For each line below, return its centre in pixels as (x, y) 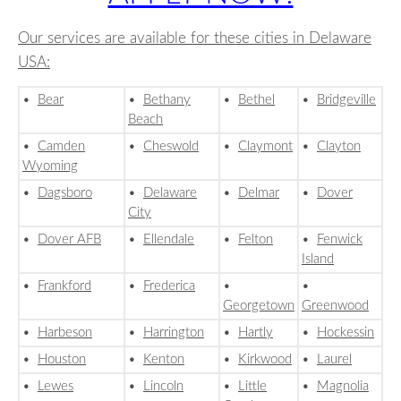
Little (252, 387)
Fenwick (340, 240)
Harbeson (65, 333)
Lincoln (163, 387)
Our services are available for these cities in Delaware (195, 38)
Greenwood (335, 306)
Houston (62, 360)
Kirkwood (265, 360)
